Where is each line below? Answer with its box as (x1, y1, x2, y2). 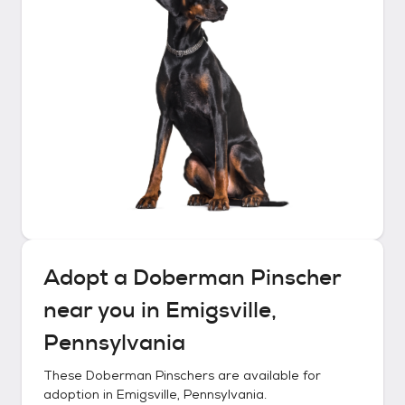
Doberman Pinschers (86, 367, 214, 383)
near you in (43, 296, 165, 325)
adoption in (43, 386, 117, 402)
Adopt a (43, 263, 133, 292)
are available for (214, 367, 321, 383)
